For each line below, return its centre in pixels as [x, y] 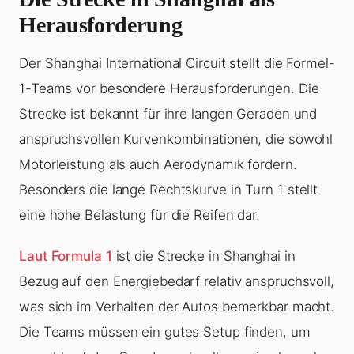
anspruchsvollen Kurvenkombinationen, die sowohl [176, 139]
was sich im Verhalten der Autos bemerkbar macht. [177, 307]
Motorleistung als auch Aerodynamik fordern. [158, 165]
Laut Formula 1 [66, 256]
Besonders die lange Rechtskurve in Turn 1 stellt [169, 190]
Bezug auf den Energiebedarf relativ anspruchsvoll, [177, 282]
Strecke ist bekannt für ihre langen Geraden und [168, 114]
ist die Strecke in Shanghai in [203, 256]
